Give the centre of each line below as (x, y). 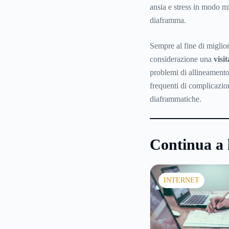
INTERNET (181, 180)
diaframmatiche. (175, 99)
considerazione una (181, 59)
